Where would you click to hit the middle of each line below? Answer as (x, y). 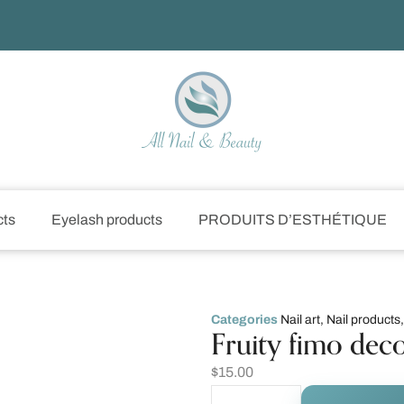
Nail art (300, 320)
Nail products (363, 320)
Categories (244, 320)
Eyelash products (107, 220)
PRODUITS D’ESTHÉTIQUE (293, 220)
